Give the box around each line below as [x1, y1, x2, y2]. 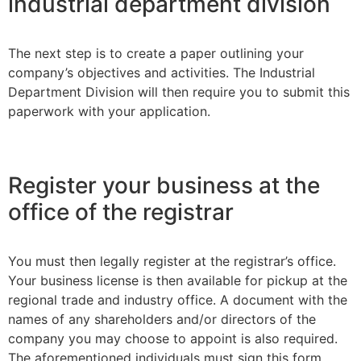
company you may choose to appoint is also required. [8, 330, 338, 347]
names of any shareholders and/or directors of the [8, 311, 316, 328]
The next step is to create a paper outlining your [8, 45, 304, 62]
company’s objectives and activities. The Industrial [8, 64, 315, 81]
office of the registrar [8, 198, 234, 226]
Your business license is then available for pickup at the [8, 272, 347, 289]
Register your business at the [8, 172, 320, 200]
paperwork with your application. [8, 103, 210, 120]
